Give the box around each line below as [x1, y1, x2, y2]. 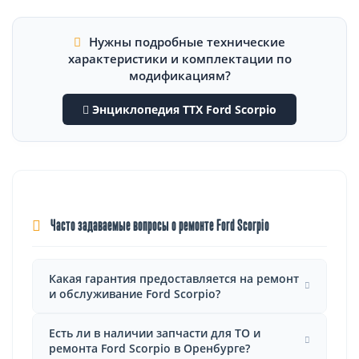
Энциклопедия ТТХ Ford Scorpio [89, 101, 276, 117]
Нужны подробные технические [86, 33, 285, 50]
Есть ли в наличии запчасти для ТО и [49, 325, 260, 341]
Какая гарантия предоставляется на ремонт [49, 270, 299, 286]
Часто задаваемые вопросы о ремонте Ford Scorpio [48, 219, 269, 234]
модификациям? [128, 67, 231, 83]
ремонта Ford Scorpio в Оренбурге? [49, 340, 250, 356]
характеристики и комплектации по [67, 50, 292, 67]
